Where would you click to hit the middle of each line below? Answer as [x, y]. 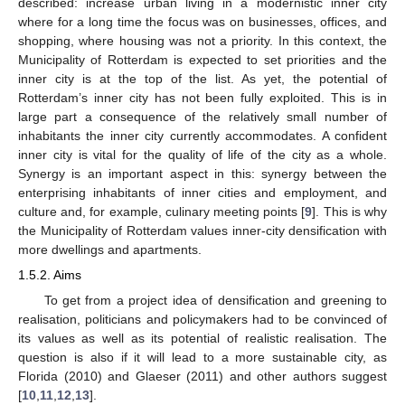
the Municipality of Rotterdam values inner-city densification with [202, 231]
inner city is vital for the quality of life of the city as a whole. [202, 155]
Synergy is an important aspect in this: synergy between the [202, 174]
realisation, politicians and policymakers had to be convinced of [202, 319]
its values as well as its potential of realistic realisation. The [202, 338]
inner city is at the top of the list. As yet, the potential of [202, 79]
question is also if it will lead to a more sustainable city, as [202, 357]
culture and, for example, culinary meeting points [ [162, 212]
